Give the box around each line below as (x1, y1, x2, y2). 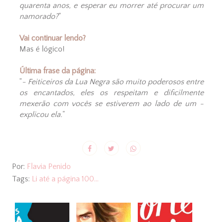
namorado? (19, 12, 58, 21)
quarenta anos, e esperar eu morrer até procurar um (19, 1, 204, 10)
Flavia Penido (26, 162, 71, 171)
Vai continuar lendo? (19, 34, 86, 43)
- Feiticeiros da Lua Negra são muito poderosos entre (21, 77, 204, 87)
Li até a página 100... (31, 174, 99, 184)
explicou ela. (19, 110, 62, 119)
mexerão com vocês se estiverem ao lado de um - (19, 99, 204, 109)
